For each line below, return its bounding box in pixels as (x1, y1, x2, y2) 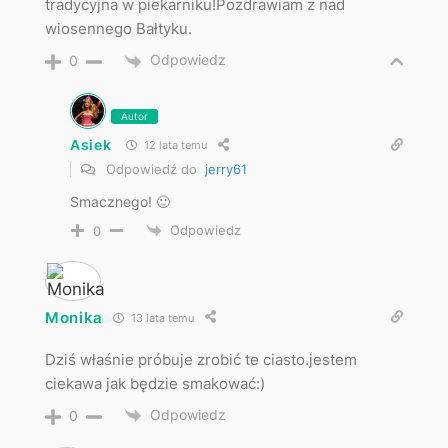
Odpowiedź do (101, 160, 205, 177)
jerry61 (204, 160, 247, 177)
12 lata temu (141, 138, 208, 153)
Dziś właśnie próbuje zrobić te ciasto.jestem (44, 350, 357, 370)
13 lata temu (128, 310, 195, 325)
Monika (44, 307, 104, 327)
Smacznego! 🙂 (69, 192, 170, 210)
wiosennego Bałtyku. (44, 19, 192, 39)
